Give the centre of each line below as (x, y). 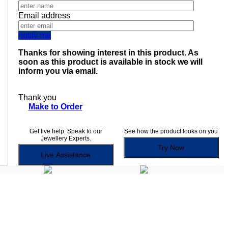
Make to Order (55, 107)
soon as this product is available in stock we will (110, 62)
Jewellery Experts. (66, 139)
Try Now (171, 148)
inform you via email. (58, 71)
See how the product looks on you (171, 132)
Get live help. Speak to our (66, 132)
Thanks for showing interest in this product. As (108, 53)
